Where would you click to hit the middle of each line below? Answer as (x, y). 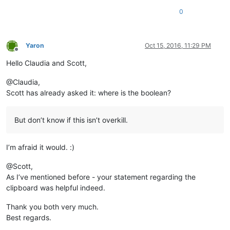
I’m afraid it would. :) (40, 147)
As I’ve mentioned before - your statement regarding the (101, 177)
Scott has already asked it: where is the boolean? (89, 93)
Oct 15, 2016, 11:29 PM (178, 46)
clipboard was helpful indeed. (56, 188)
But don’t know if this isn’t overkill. (71, 120)
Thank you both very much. (52, 207)
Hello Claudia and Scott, (46, 63)
